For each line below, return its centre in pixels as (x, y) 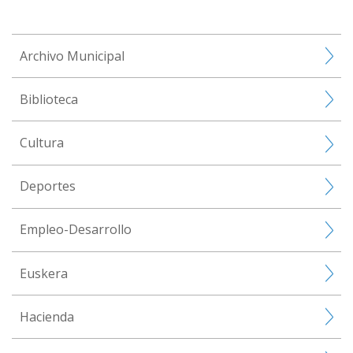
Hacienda (47, 316)
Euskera (44, 273)
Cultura (42, 142)
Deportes (48, 186)
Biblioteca (49, 99)
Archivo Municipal (72, 56)
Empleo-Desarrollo (76, 230)
